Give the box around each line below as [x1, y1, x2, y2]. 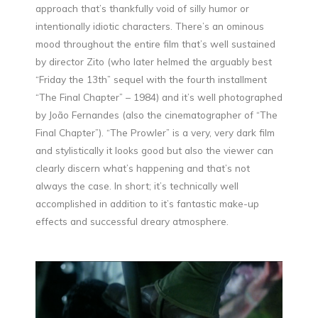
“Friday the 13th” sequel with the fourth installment [35, 73, 267, 86]
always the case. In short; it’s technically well [35, 180, 238, 192]
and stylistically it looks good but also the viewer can [35, 144, 273, 157]
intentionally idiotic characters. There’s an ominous [35, 20, 264, 33]
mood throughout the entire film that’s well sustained [35, 38, 275, 50]
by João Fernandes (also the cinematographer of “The [35, 109, 278, 121]
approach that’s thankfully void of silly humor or [35, 2, 249, 15]
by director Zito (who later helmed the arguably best [35, 55, 272, 68]
